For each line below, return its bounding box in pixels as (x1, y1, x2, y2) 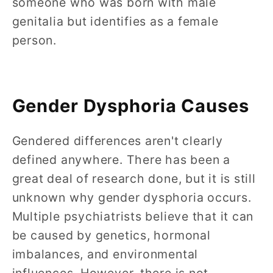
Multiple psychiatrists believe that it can (12, 209, 254, 224)
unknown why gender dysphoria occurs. (12, 190, 252, 205)
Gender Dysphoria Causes (12, 95, 249, 117)
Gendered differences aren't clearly (12, 133, 223, 149)
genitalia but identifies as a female (12, 13, 219, 29)
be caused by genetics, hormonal (12, 228, 211, 243)
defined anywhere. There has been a (12, 152, 231, 168)
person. (12, 32, 57, 48)
